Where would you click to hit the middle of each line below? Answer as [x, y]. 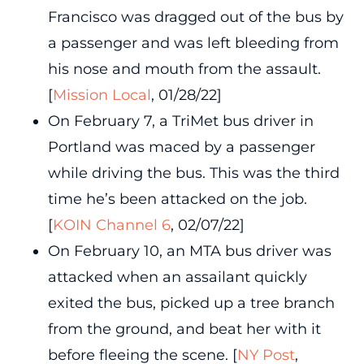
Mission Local [102, 95]
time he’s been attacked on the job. [177, 199]
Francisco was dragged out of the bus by [195, 17]
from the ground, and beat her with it [184, 329]
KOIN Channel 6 [111, 225]
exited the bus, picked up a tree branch [191, 303]
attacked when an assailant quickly [177, 277]
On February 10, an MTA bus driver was [189, 251]
